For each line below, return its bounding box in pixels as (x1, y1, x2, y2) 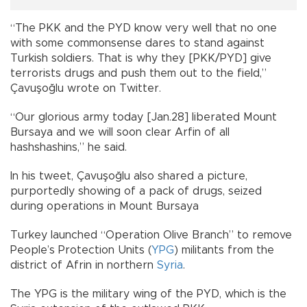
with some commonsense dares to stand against (10, 37, 265, 49)
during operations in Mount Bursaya (10, 200, 199, 212)
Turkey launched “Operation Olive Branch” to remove (10, 229, 292, 241)
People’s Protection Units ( (10, 244, 151, 256)
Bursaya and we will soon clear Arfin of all (10, 126, 230, 138)
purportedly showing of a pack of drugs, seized (10, 185, 262, 197)
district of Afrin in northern (10, 259, 157, 271)
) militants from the (174, 244, 274, 256)
